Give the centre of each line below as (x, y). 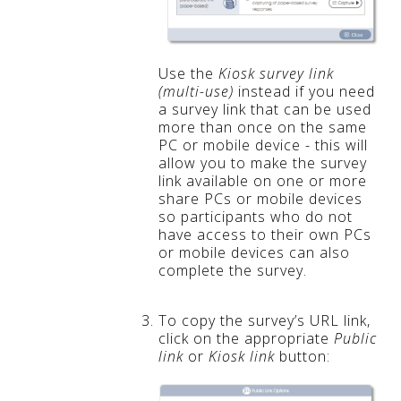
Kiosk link (242, 357)
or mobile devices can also (254, 253)
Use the (188, 74)
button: (303, 357)
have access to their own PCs (265, 235)
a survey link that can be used (265, 110)
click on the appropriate (246, 339)
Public (355, 339)
